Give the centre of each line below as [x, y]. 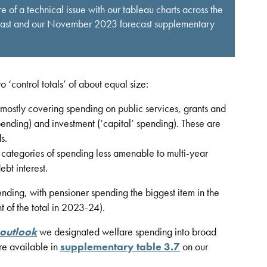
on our [194, 246]
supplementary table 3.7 [120, 246]
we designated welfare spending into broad [127, 231]
